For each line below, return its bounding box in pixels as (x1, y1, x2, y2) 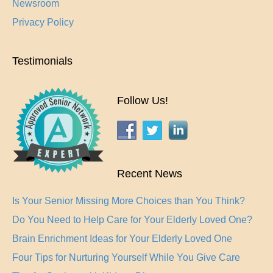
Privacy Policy (12, 17, 74, 28)
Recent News (117, 168, 182, 180)
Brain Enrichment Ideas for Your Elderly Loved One (12, 233, 232, 244)
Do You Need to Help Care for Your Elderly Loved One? (12, 214, 252, 225)
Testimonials (12, 55, 73, 68)
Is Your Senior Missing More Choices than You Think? (12, 196, 245, 207)
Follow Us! (117, 94, 168, 107)
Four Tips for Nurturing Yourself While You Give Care (12, 252, 240, 263)
